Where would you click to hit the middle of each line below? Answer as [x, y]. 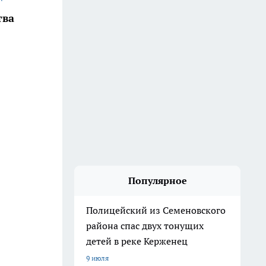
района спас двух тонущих [145, 226]
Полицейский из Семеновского [156, 210]
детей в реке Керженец [137, 241]
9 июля [97, 258]
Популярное [157, 180]
